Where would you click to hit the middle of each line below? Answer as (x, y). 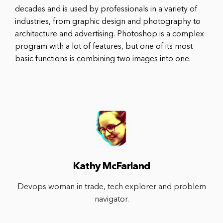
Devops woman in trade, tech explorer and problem (111, 187)
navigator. (111, 199)
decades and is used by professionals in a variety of (106, 9)
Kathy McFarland (111, 167)
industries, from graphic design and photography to (108, 22)
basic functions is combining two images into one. (103, 59)
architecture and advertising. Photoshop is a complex (110, 34)
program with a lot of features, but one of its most (104, 47)
